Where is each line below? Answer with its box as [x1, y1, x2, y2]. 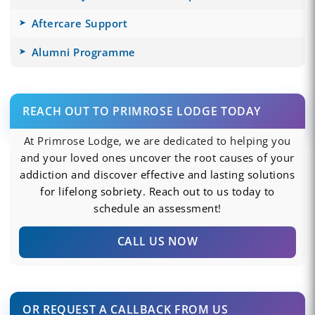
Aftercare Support [31, 15, 128, 30]
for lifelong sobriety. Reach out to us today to [40, 184, 275, 198]
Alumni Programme [31, 44, 136, 59]
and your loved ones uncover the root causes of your [20, 150, 295, 165]
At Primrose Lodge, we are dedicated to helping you [23, 133, 291, 148]
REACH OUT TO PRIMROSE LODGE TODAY [22, 103, 262, 119]
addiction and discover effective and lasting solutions [20, 167, 295, 181]
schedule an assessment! [94, 200, 221, 215]
